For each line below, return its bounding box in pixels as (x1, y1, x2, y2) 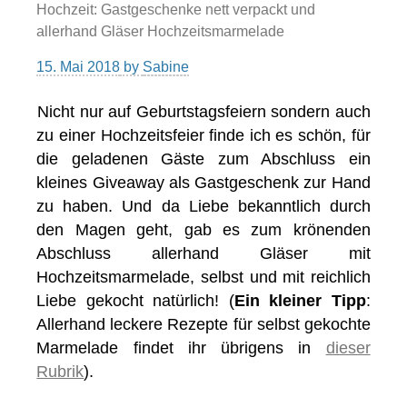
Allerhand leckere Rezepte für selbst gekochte (36, 315, 371, 334)
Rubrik (36, 362, 84, 382)
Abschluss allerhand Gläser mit (36, 244, 371, 263)
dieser (325, 339, 371, 358)
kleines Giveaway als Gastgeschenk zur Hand (36, 174, 371, 193)
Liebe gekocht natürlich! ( (36, 292, 234, 311)
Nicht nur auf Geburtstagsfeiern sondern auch (37, 103, 371, 122)
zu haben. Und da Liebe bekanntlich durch (36, 197, 371, 216)
